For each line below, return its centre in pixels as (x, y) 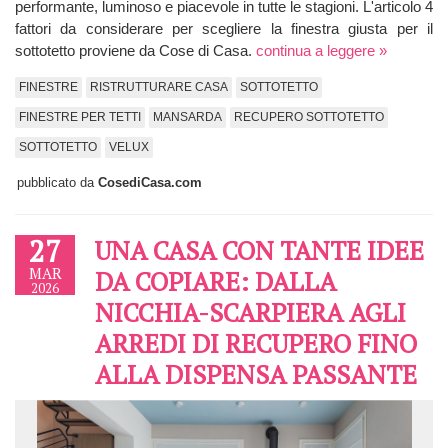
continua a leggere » (321, 50)
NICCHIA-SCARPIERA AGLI (250, 311)
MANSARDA (187, 116)
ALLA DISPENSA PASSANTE (256, 373)
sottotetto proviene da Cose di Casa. (135, 50)
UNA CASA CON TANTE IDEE (259, 249)
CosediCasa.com (150, 182)
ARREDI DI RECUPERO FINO (256, 342)
